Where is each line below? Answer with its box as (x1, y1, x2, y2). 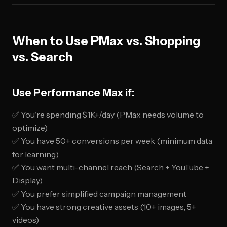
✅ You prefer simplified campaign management (12, 188, 186, 199)
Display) (12, 175, 43, 185)
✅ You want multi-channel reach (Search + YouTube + (12, 162, 209, 172)
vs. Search (12, 50, 72, 64)
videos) (12, 215, 39, 225)
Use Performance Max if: (12, 87, 134, 99)
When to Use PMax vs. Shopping (12, 33, 200, 48)
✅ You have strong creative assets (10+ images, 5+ (12, 202, 196, 212)
